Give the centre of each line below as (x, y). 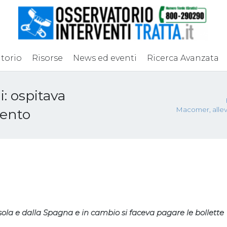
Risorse (47, 58)
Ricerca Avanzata (183, 58)
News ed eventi (105, 58)
